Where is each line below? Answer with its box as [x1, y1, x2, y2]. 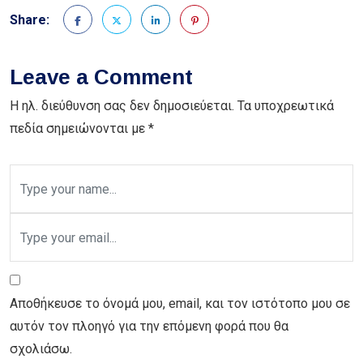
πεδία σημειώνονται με [10, 121, 148, 137]
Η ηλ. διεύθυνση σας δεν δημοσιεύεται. [10, 98, 234, 114]
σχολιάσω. [10, 341, 72, 357]
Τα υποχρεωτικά [237, 98, 334, 114]
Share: [10, 12, 49, 28]
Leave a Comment [10, 65, 193, 90]
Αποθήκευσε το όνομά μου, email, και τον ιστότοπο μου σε [10, 296, 350, 312]
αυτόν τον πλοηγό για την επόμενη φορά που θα [10, 318, 288, 335]
